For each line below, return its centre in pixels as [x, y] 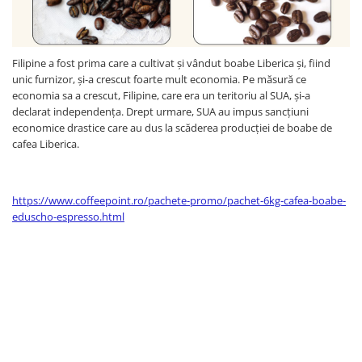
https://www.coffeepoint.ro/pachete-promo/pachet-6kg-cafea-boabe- [179, 200]
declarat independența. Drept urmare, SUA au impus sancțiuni [160, 111]
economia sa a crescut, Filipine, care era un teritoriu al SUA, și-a [161, 95]
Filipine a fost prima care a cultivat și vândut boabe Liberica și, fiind [171, 63]
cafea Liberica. [46, 143]
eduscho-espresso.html [68, 216]
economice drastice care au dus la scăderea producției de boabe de [172, 127]
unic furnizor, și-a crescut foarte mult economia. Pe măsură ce [159, 79]
